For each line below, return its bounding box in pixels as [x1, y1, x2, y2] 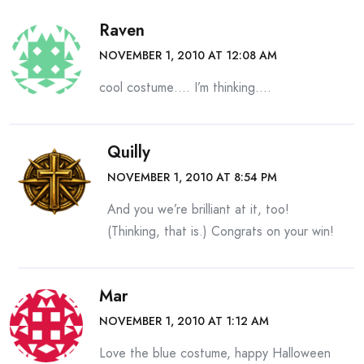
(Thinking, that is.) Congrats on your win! [107, 222, 334, 241]
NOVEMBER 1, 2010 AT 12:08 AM [99, 47, 277, 64]
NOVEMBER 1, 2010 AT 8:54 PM [107, 169, 277, 186]
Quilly [107, 141, 150, 165]
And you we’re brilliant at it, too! [107, 200, 289, 219]
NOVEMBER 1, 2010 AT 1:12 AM [99, 313, 269, 330]
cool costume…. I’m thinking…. [99, 78, 271, 97]
